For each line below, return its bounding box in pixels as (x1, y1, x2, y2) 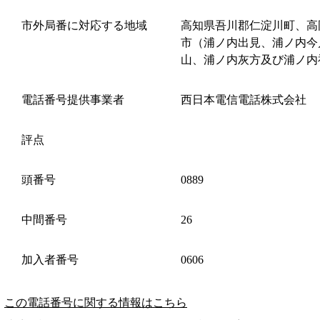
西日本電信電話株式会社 (181, 93, 306, 106)
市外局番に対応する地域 (21, 19, 147, 31)
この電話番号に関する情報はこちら (4, 296, 187, 309)
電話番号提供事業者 (21, 93, 124, 106)
